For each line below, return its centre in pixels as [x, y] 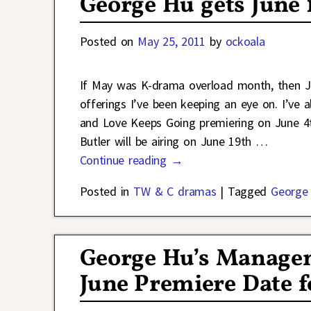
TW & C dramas [175, 192]
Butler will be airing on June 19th [168, 142]
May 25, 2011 [172, 42]
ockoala [245, 42]
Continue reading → [131, 160]
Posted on [109, 42]
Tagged [247, 192]
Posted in [104, 192]
